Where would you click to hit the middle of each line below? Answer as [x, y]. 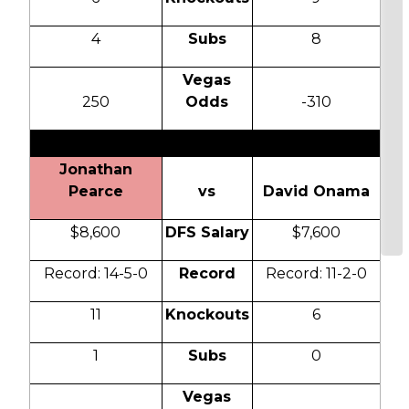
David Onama [316, 192]
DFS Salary [207, 233]
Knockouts [207, 315]
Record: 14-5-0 [95, 274]
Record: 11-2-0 [316, 274]
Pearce [95, 192]
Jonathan [95, 170]
